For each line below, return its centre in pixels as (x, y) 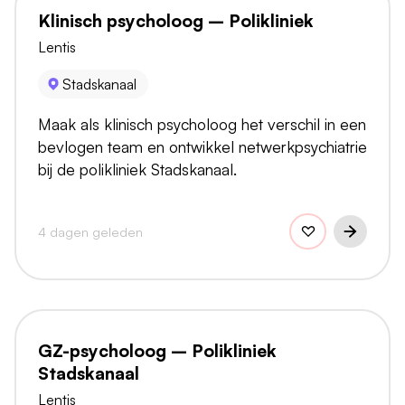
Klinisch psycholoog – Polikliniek (176, 20)
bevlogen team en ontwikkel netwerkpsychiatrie (202, 147)
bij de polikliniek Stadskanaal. (137, 170)
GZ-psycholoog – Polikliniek (157, 351)
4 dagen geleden (90, 231)
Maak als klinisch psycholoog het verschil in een (202, 124)
